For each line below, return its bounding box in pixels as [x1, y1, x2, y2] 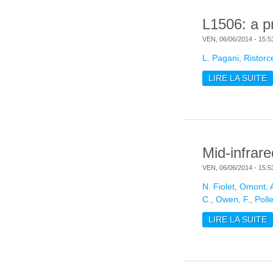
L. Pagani [202, 53, 239, 63]
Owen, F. [216, 194, 250, 205]
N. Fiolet [202, 182, 235, 192]
